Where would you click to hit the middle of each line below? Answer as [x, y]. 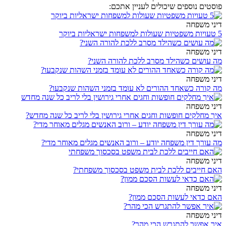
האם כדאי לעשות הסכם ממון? [175, 197]
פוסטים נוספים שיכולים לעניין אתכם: [165, 7]
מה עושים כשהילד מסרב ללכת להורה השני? [155, 61]
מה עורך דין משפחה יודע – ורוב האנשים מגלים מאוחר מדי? [132, 143]
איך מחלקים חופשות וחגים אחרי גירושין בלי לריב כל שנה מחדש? [124, 116]
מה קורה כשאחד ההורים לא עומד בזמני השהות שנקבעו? [135, 88]
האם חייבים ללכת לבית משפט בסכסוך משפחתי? [148, 170]
